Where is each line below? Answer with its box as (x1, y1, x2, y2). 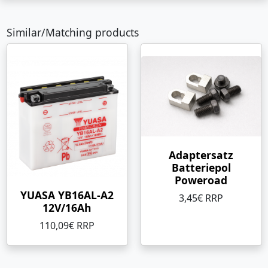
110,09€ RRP (39, 219, 95, 232)
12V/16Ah (42, 200, 92, 215)
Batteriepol (171, 160, 231, 175)
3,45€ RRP (179, 191, 223, 205)
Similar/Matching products (6, 25, 139, 39)
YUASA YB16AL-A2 (20, 188, 114, 202)
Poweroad (175, 173, 227, 187)
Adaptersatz (169, 148, 233, 162)
